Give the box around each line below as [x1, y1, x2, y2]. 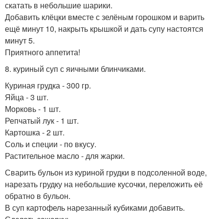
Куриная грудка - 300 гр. [5, 79, 91, 91]
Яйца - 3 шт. [5, 91, 48, 103]
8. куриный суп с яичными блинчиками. [5, 63, 146, 74]
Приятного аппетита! [5, 46, 80, 58]
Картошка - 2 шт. [5, 126, 65, 138]
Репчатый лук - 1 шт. [5, 114, 79, 126]
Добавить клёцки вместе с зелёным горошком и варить [5, 11, 204, 22]
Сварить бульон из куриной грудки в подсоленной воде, [5, 166, 207, 178]
